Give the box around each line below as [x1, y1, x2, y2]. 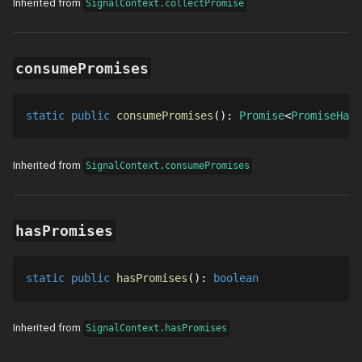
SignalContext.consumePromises [86, 160, 250, 172]
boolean [213, 271, 259, 285]
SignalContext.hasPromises [86, 322, 228, 335]
